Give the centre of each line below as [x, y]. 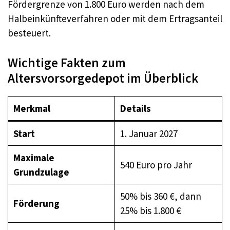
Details [135, 108]
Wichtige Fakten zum [67, 62]
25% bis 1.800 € [150, 210]
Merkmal [32, 108]
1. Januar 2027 [149, 133]
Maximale [34, 157]
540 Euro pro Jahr [156, 165]
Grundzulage [41, 172]
